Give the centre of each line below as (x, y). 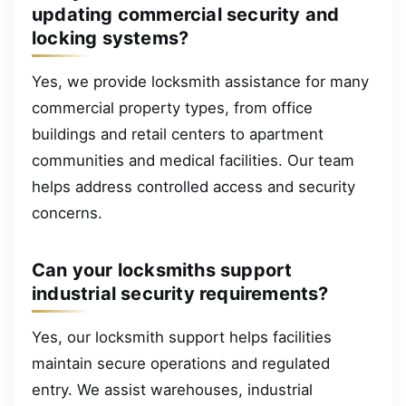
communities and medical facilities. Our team (193, 160)
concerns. (67, 213)
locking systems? (111, 38)
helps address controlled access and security (193, 186)
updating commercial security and (186, 14)
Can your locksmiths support (162, 270)
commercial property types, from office (172, 107)
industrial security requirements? (180, 293)
